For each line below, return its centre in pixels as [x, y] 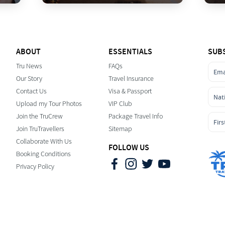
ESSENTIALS [131, 51]
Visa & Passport [130, 91]
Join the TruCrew [39, 116]
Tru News [29, 66]
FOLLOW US [129, 147]
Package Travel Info [136, 116]
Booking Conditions [43, 154]
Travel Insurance [131, 79]
